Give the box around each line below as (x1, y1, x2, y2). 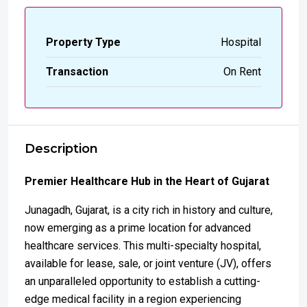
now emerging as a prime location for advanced (25, 221, 251, 235)
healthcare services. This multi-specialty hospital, (25, 239, 261, 253)
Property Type (46, 36, 121, 49)
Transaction (46, 65, 108, 79)
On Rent (223, 65, 261, 79)
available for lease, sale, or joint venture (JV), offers (25, 257, 271, 271)
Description (25, 141, 98, 157)
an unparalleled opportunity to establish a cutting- (25, 275, 260, 288)
